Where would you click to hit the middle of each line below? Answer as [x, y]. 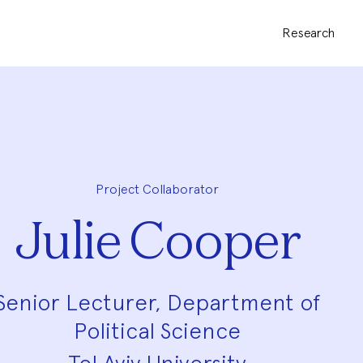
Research [308, 33]
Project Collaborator [157, 189]
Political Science [157, 331]
